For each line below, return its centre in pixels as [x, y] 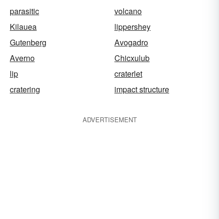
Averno [22, 58]
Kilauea [23, 27]
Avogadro [131, 42]
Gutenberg [28, 42]
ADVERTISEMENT [109, 120]
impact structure [142, 89]
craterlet [128, 74]
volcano [128, 11]
